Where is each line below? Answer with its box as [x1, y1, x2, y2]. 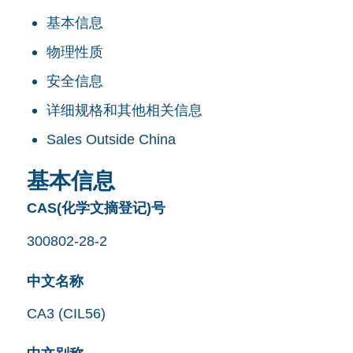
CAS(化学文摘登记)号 [26, 200, 165, 216]
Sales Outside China [46, 131, 176, 147]
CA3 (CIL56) [26, 305, 106, 322]
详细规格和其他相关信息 [46, 102, 203, 118]
